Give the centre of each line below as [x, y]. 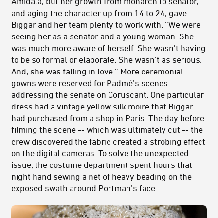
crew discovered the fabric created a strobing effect [108, 141]
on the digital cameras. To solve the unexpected [100, 153]
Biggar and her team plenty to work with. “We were [106, 25]
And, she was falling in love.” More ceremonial [97, 71]
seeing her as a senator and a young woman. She [102, 36]
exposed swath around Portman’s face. [84, 188]
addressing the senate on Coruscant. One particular [108, 95]
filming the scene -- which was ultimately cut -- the [107, 130]
